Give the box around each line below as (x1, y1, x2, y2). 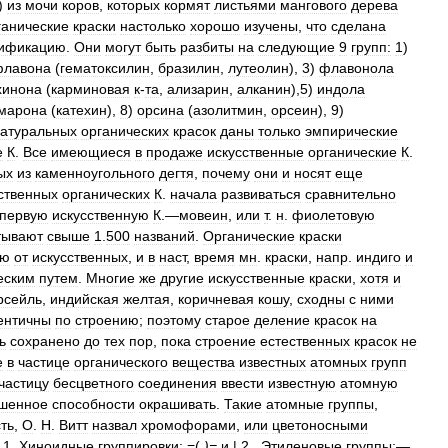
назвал (92, 417, 137, 433)
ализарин (167, 81, 229, 97)
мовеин (179, 207, 228, 223)
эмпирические (305, 123, 398, 139)
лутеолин (228, 60, 289, 76)
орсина (137, 102, 184, 118)
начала (170, 186, 217, 202)
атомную (340, 375, 398, 391)
